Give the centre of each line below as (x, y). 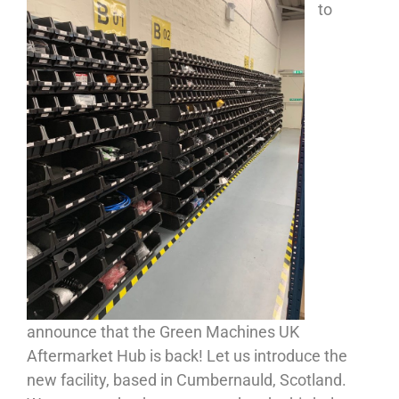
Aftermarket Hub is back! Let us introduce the (187, 355)
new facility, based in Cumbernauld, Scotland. (187, 379)
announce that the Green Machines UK (163, 331)
